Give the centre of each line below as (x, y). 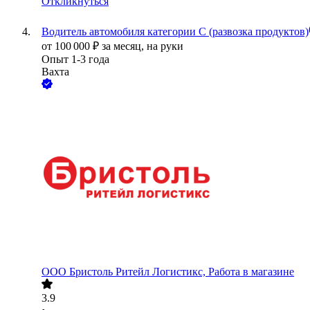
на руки (165, 46)
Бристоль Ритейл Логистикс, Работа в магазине (182, 272)
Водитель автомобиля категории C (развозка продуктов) (175, 32)
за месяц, (124, 46)
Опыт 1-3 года (75, 60)
